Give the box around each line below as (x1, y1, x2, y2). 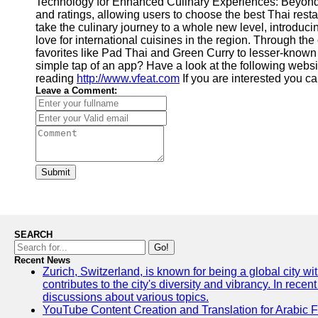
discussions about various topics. (43, 291, 209, 303)
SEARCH (14, 229, 53, 240)
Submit (41, 167, 70, 177)
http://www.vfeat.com (77, 72, 180, 84)
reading (35, 72, 77, 84)
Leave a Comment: (35, 85, 117, 96)
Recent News (14, 255, 70, 265)
